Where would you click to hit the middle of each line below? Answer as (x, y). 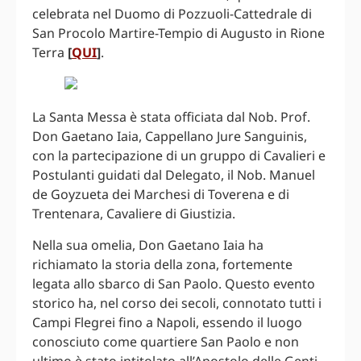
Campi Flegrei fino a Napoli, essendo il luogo (167, 322)
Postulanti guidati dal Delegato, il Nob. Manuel (174, 175)
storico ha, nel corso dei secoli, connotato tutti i (177, 303)
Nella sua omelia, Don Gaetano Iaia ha (148, 245)
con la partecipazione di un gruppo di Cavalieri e (179, 156)
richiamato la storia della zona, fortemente (162, 264)
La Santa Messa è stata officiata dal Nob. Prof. (171, 117)
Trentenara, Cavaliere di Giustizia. (134, 214)
